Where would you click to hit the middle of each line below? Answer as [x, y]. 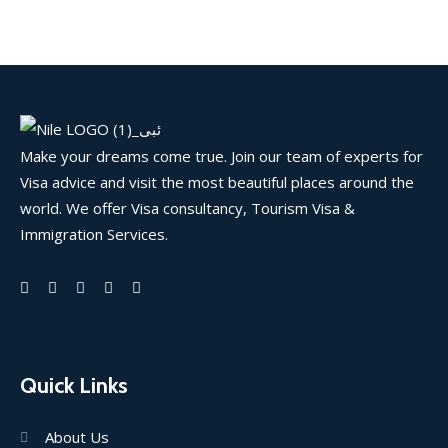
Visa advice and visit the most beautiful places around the [217, 182]
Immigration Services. [94, 234]
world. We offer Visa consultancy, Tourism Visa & [187, 208]
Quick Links [74, 385]
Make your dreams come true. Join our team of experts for [221, 156]
